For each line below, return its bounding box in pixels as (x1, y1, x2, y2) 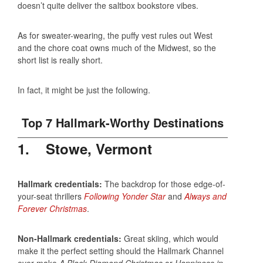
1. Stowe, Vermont (18, 139, 152, 159)
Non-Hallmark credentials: (18, 232, 122, 245)
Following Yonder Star (84, 190, 166, 203)
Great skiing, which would (122, 232, 218, 245)
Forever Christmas (18, 203, 87, 215)
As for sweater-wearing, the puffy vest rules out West (18, 29, 213, 42)
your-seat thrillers (18, 190, 84, 203)
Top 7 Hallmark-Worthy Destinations (22, 114, 224, 131)
